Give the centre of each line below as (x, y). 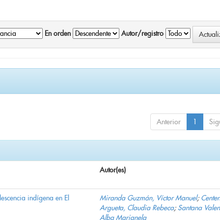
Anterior (169, 122)
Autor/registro (142, 34)
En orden (58, 34)
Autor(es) (113, 170)
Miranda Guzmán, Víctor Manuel (148, 198)
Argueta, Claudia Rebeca (137, 208)
